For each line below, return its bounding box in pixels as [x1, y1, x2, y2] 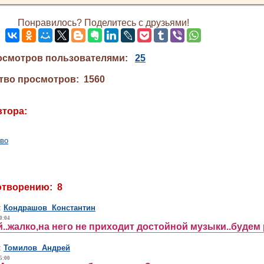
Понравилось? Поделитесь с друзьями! [17, 18, 189, 28]
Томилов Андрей [4, 243, 70, 252]
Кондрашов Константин [4, 203, 95, 212]
